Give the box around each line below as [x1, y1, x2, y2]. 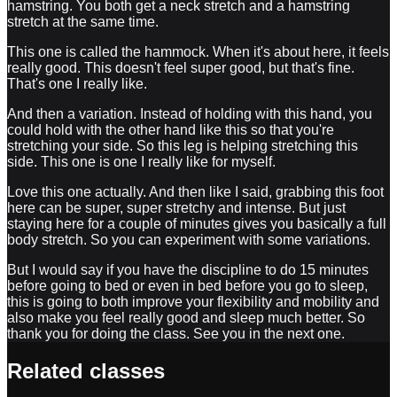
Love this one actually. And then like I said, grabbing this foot [7, 183, 384, 199]
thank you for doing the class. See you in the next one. [7, 325, 345, 341]
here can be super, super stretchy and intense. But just [7, 199, 346, 215]
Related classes [7, 359, 165, 384]
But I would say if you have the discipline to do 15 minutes [7, 261, 369, 277]
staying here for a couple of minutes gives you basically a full [7, 215, 386, 231]
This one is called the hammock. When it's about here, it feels [7, 43, 389, 59]
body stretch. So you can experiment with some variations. [7, 231, 370, 247]
